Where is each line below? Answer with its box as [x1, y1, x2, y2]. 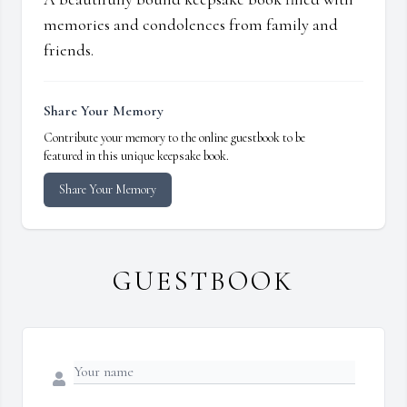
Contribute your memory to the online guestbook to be [44, 130, 305, 146]
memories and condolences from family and [44, 15, 338, 35]
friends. [44, 40, 94, 61]
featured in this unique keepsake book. [44, 148, 229, 164]
